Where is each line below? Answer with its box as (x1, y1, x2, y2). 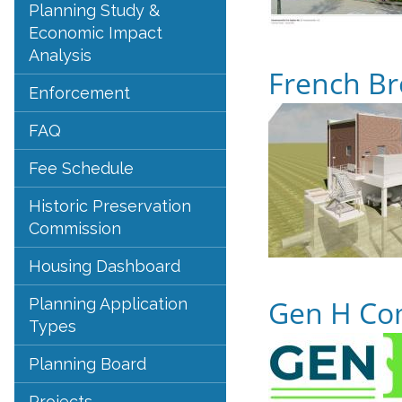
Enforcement (29, 83, 130, 102)
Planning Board (29, 354, 146, 373)
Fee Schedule (29, 159, 134, 178)
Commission (29, 219, 121, 238)
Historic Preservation (29, 197, 191, 215)
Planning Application (29, 294, 188, 313)
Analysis (29, 46, 92, 65)
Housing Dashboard (29, 257, 180, 275)
